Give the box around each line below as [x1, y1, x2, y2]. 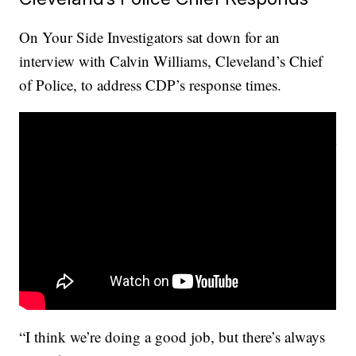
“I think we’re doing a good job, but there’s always [19, 326, 326, 346]
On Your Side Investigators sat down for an [19, 26, 281, 47]
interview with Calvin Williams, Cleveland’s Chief [19, 50, 323, 71]
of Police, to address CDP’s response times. [19, 74, 287, 95]
